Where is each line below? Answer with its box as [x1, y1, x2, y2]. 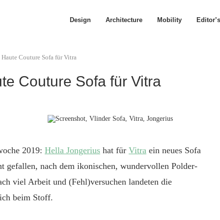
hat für [100, 145, 129, 155]
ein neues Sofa [146, 145, 201, 155]
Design [70, 16, 91, 24]
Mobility [157, 16, 182, 24]
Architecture [106, 16, 142, 24]
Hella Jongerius [45, 145, 100, 155]
